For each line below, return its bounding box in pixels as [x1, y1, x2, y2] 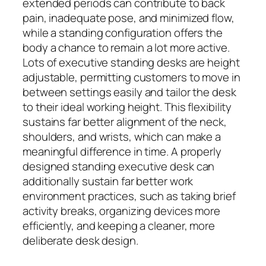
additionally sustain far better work [23, 173, 194, 189]
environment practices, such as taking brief [23, 188, 236, 204]
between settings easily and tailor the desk [23, 84, 236, 100]
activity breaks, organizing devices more [23, 202, 220, 218]
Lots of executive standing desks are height [23, 54, 240, 70]
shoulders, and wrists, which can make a [23, 128, 221, 144]
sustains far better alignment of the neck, [23, 113, 227, 129]
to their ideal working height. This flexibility [23, 99, 232, 115]
